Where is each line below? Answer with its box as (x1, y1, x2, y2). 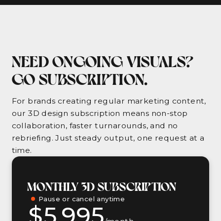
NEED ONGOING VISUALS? (11, 51, 194, 70)
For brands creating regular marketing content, (11, 96, 206, 106)
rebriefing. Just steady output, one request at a (11, 133, 205, 143)
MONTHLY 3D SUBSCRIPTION (27, 179, 177, 193)
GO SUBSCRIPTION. (11, 69, 148, 88)
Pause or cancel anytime (38, 194, 125, 203)
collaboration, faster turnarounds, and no (11, 120, 178, 130)
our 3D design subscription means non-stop (11, 108, 188, 118)
